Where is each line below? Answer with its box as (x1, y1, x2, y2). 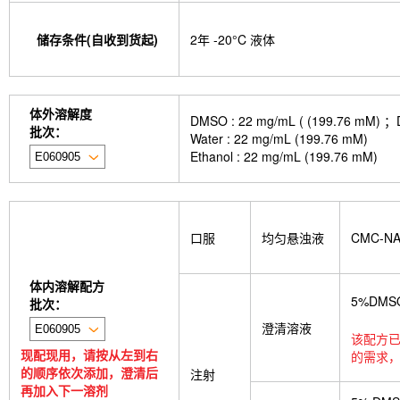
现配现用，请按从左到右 (21, 346, 158, 364)
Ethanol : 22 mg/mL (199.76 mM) (190, 147, 378, 166)
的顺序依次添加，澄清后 (21, 363, 158, 382)
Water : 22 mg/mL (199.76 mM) (190, 129, 368, 148)
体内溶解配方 (29, 277, 104, 296)
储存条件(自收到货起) (37, 30, 158, 49)
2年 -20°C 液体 (190, 30, 275, 49)
